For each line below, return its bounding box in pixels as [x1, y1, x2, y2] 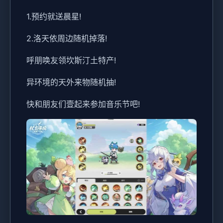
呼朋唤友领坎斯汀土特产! [26, 55, 116, 66]
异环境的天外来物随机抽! [26, 77, 116, 88]
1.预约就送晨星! [26, 11, 81, 22]
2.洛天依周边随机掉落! [26, 33, 107, 44]
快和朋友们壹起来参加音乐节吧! [26, 99, 140, 110]
